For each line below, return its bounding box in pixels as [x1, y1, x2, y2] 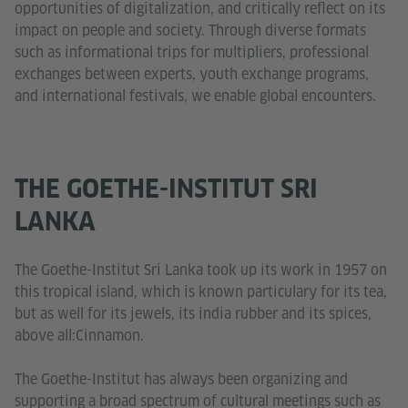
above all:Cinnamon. [15, 326, 144, 346]
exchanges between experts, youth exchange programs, [15, 65, 369, 85]
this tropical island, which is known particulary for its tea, [15, 282, 387, 302]
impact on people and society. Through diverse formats [15, 21, 366, 41]
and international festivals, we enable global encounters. [15, 87, 376, 107]
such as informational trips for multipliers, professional [15, 43, 369, 63]
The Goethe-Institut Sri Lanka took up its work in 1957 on [15, 260, 387, 280]
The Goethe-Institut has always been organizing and [15, 370, 348, 390]
